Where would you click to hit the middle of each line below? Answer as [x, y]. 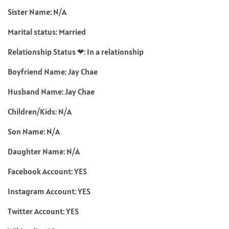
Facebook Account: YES [47, 171]
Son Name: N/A [34, 131]
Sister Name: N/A [37, 12]
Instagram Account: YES [49, 191]
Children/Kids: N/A [40, 111]
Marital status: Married [47, 31]
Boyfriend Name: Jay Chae [53, 71]
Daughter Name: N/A [44, 151]
